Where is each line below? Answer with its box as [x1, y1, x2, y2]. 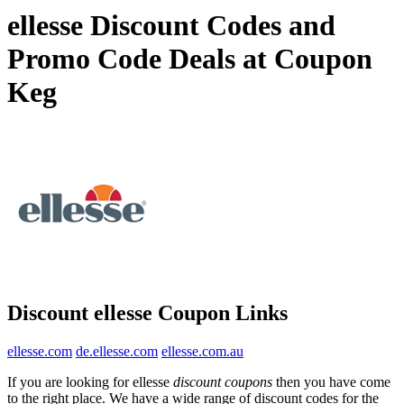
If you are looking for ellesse [7, 373, 173, 390]
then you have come [272, 373, 390, 390]
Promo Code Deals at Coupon [7, 42, 372, 76]
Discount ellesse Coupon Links [7, 300, 288, 325]
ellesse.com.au [161, 343, 243, 359]
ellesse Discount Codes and [7, 9, 335, 42]
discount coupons [173, 373, 272, 390]
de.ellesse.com [76, 343, 158, 359]
